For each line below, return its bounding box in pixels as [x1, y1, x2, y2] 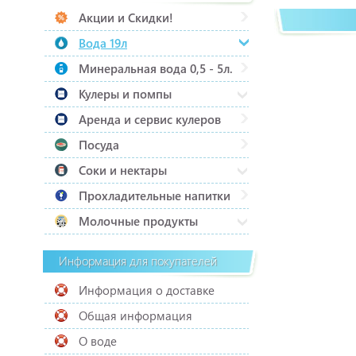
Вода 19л [79, 35, 127, 51]
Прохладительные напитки [79, 188, 230, 203]
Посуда [79, 137, 119, 153]
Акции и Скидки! [79, 10, 173, 25]
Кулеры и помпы [79, 86, 172, 102]
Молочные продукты [79, 213, 198, 229]
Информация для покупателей [59, 253, 217, 269]
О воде [79, 333, 117, 349]
